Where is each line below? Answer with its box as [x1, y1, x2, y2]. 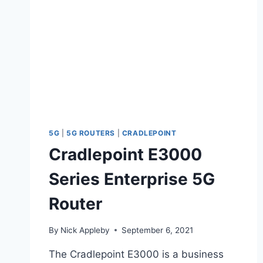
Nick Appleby [60, 225, 110, 235]
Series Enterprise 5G [49, 168, 215, 189]
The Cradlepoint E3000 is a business [49, 248, 224, 260]
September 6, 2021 [122, 225, 194, 235]
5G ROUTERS [66, 128, 115, 137]
